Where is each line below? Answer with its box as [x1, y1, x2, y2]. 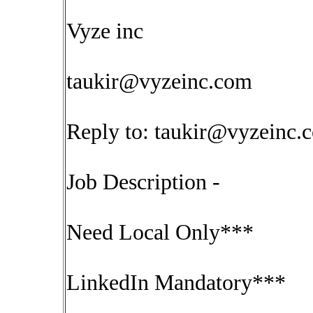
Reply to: [66, 119, 154, 144]
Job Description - [66, 170, 220, 194]
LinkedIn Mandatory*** [66, 270, 286, 295]
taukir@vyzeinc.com [66, 69, 252, 94]
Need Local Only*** [66, 220, 254, 245]
